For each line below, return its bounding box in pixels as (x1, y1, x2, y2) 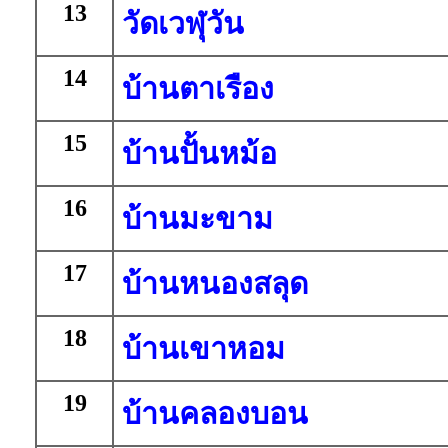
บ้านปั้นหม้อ (122, 137, 277, 170)
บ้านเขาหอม (122, 332, 285, 365)
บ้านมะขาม (122, 202, 273, 235)
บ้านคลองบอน (122, 397, 308, 430)
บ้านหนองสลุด (122, 267, 308, 300)
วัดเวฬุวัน (122, 7, 244, 40)
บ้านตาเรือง (122, 72, 274, 105)
